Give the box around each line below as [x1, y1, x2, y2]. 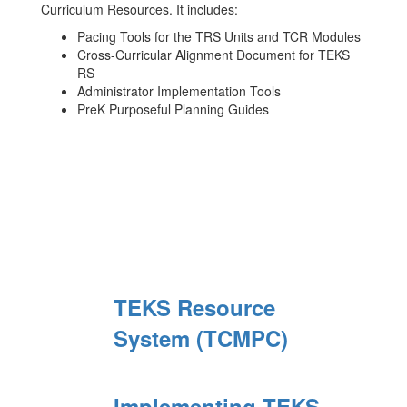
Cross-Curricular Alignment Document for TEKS [77, 45, 350, 64]
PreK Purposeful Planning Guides [77, 100, 269, 118]
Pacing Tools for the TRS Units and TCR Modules [77, 27, 361, 45]
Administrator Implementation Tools [77, 82, 281, 100]
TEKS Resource [114, 292, 275, 323]
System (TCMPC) [114, 323, 288, 353]
